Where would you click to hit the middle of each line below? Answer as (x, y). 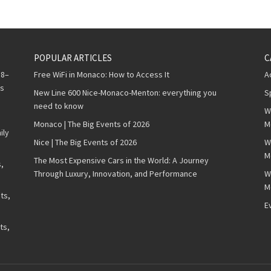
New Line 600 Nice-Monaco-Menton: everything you (125, 93)
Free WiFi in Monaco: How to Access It (101, 75)
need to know (58, 106)
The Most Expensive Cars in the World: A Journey (121, 161)
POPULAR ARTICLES (73, 58)
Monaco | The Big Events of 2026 (91, 124)
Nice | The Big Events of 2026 (85, 142)
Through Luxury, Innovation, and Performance (115, 174)
